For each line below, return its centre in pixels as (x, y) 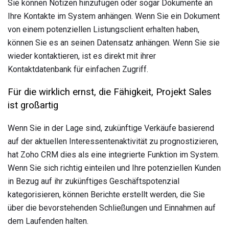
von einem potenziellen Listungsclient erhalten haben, (104, 29)
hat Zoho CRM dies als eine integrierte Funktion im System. (113, 155)
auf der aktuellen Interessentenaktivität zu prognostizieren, (113, 142)
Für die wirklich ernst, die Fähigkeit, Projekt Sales (110, 92)
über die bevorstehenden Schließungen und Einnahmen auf (112, 208)
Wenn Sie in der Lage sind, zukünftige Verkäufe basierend (111, 128)
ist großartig (33, 106)
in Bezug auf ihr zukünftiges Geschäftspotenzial (94, 181)
